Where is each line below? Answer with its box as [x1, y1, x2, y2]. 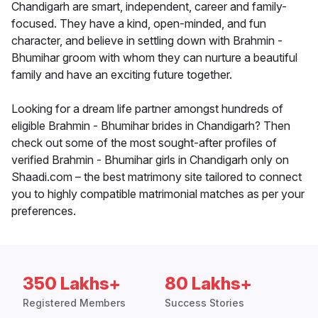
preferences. [11, 204, 76, 219]
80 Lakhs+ [165, 273, 252, 295]
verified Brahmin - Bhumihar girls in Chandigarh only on [11, 153, 289, 168]
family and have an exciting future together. [11, 67, 232, 82]
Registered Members [23, 297, 126, 309]
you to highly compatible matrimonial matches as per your [11, 187, 305, 202]
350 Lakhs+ [23, 273, 121, 295]
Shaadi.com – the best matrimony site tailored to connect [11, 170, 302, 185]
